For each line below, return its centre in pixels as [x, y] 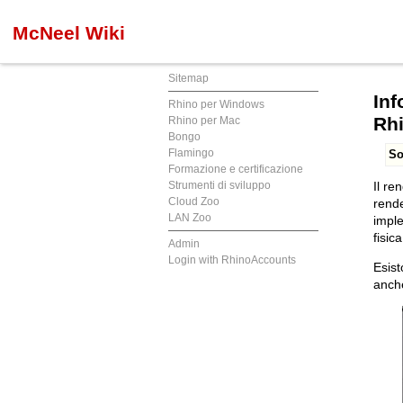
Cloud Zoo [194, 201]
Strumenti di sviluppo [219, 185]
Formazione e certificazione [236, 169]
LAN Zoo [190, 218]
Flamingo [191, 153]
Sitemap [188, 78]
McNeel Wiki [69, 33]
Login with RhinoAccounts [232, 260]
